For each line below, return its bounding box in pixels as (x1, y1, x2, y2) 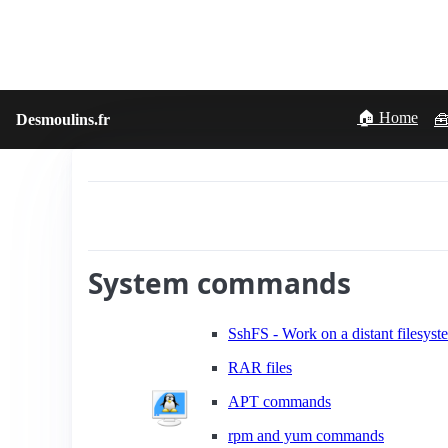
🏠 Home (357, 109, 418, 126)
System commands (88, 264, 351, 302)
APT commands (228, 393, 331, 410)
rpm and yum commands (228, 427, 384, 444)
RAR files (228, 359, 292, 376)
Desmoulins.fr (16, 110, 110, 128)
